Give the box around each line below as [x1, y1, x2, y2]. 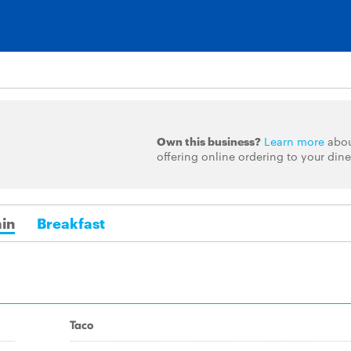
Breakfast [36, 212, 105, 232]
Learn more [263, 133, 324, 149]
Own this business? [156, 133, 261, 148]
